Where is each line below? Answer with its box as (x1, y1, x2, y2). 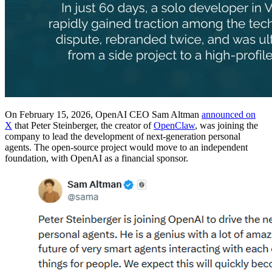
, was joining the (195, 120, 258, 131)
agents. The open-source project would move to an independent (5, 142, 248, 153)
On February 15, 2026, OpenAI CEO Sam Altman (5, 109, 202, 120)
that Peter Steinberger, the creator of (12, 120, 154, 131)
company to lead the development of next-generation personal (5, 131, 240, 142)
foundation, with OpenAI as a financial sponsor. (5, 153, 188, 164)
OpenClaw (154, 120, 195, 131)
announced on (202, 109, 256, 120)
